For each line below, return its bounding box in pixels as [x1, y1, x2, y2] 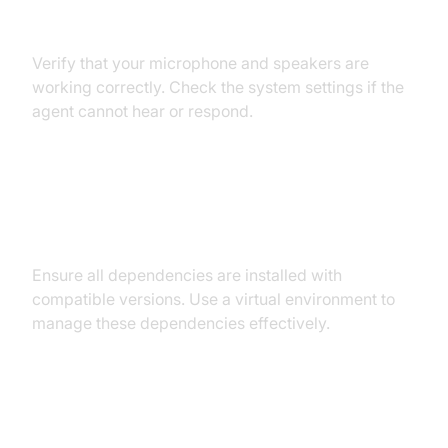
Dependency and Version [32, 181, 312, 211]
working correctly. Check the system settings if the [32, 76, 404, 97]
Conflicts [32, 217, 131, 247]
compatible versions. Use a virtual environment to [32, 288, 395, 309]
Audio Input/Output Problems [32, 5, 355, 35]
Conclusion [32, 415, 156, 445]
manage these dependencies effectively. [32, 312, 330, 333]
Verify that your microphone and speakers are [32, 52, 369, 73]
